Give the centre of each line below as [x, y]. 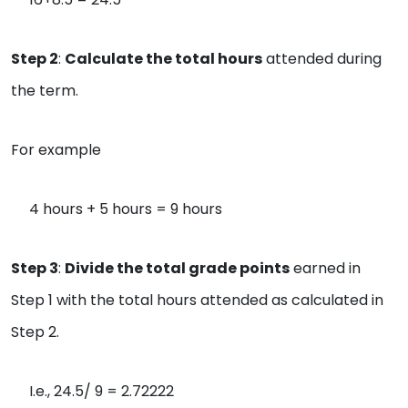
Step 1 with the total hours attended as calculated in [197, 301]
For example [58, 150]
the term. [46, 91]
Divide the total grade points [177, 269]
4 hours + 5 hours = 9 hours [117, 209]
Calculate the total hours [163, 59]
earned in [325, 269]
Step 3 [35, 269]
